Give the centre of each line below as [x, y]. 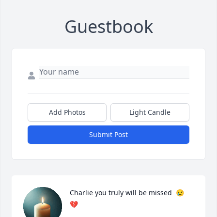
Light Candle [150, 112]
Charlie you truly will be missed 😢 [127, 193]
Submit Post [108, 135]
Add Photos [67, 112]
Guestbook [108, 27]
